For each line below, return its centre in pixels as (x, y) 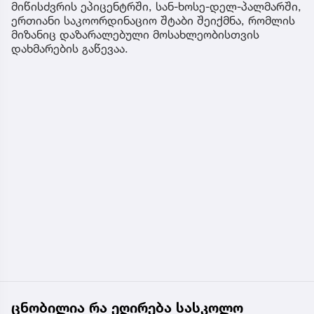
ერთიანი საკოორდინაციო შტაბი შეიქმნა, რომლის (153, 21)
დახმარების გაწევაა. (70, 49)
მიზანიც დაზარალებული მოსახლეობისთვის (135, 35)
